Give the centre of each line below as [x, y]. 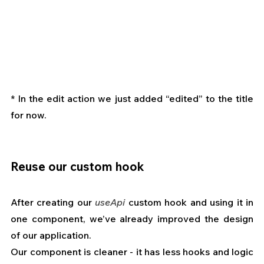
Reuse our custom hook [77, 167]
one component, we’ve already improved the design [132, 219]
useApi [110, 202]
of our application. [51, 235]
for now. [29, 115]
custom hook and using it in [189, 202]
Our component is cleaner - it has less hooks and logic [132, 252]
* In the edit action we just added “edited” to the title [132, 99]
